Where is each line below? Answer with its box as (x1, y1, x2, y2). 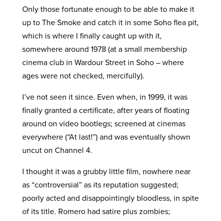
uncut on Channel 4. (22, 145, 92, 155)
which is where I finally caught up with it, (22, 30, 162, 41)
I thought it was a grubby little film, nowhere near (22, 166, 190, 177)
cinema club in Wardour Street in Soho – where (22, 57, 184, 68)
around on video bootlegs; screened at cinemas (22, 118, 185, 129)
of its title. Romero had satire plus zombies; (22, 206, 170, 217)
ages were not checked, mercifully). (22, 70, 145, 81)
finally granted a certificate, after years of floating (22, 105, 189, 115)
